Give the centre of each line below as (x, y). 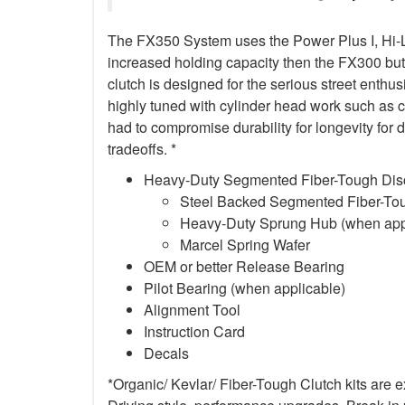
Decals (166, 353)
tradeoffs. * (142, 148)
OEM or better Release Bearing (244, 266)
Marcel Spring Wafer (245, 244)
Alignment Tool (192, 309)
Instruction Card (194, 331)
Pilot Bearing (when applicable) (245, 287)
